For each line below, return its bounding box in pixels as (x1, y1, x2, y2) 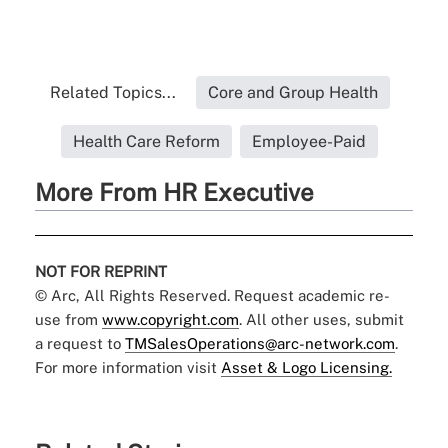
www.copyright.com (101, 311, 239, 329)
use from (34, 311, 102, 329)
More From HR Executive (34, 178, 314, 207)
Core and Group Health (207, 83, 378, 103)
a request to (34, 335, 125, 353)
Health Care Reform (73, 132, 221, 152)
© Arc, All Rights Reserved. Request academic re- (34, 287, 390, 305)
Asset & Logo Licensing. (220, 359, 392, 377)
